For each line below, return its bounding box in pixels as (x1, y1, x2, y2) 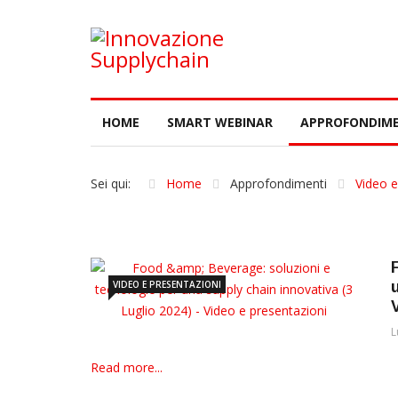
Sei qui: (91, 175, 138, 192)
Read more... (91, 359, 163, 376)
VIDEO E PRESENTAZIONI (113, 278, 221, 291)
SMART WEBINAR (167, 114, 273, 131)
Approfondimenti (230, 175, 327, 192)
